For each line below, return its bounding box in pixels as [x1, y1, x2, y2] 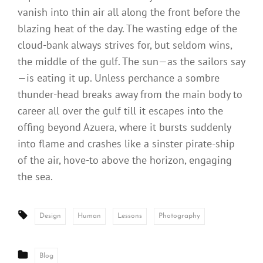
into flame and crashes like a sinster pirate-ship [18, 137, 235, 151]
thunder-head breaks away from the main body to [18, 87, 242, 102]
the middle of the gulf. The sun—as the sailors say [18, 55, 245, 69]
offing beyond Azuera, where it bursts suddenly [18, 120, 231, 134]
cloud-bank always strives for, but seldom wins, [18, 38, 232, 52]
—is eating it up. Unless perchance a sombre [18, 71, 220, 85]
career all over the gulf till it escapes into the [18, 104, 223, 118]
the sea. [18, 170, 53, 184]
